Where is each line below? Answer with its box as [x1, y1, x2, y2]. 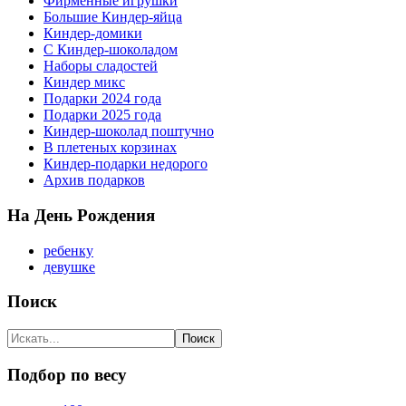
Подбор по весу [7, 364, 127, 384]
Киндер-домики [43, 25, 142, 42]
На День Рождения [7, 206, 155, 225]
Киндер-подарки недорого [43, 156, 208, 172]
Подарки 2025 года [43, 107, 161, 123]
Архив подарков [43, 172, 145, 188]
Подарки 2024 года [43, 91, 161, 107]
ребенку [43, 242, 93, 258]
